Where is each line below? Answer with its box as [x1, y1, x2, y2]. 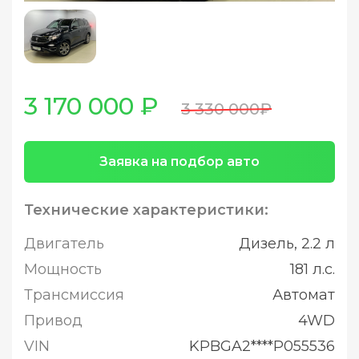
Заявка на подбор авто [99, 154, 260, 169]
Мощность [24, 260, 102, 278]
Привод [24, 312, 83, 329]
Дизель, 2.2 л [239, 235, 335, 252]
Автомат [272, 286, 335, 304]
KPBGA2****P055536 [189, 337, 335, 355]
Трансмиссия [24, 286, 124, 304]
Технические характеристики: [24, 201, 268, 219]
